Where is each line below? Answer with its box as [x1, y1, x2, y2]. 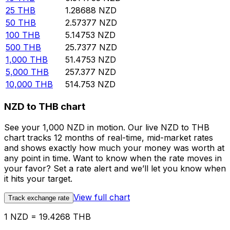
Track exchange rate [8, 194, 69, 202]
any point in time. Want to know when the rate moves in [4, 152, 222, 163]
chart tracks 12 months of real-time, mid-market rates [4, 132, 213, 143]
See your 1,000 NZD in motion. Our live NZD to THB [4, 122, 209, 132]
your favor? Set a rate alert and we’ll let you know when [4, 163, 226, 174]
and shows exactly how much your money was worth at [4, 142, 224, 153]
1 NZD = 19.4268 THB [4, 211, 91, 222]
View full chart [73, 191, 130, 202]
